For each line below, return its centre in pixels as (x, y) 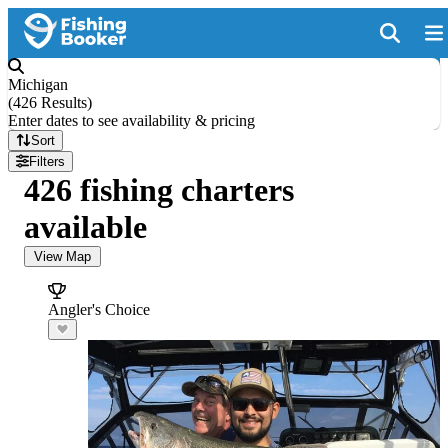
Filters (47, 161)
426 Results (50, 102)
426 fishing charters (159, 190)
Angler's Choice (99, 309)
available (85, 227)
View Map (62, 256)
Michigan (38, 84)
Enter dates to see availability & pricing (131, 120)
